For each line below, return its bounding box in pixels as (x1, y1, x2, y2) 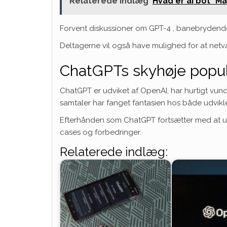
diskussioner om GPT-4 (89, 23, 171, 33)
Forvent (60, 23, 89, 33)
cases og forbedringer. (60, 127, 141, 137)
